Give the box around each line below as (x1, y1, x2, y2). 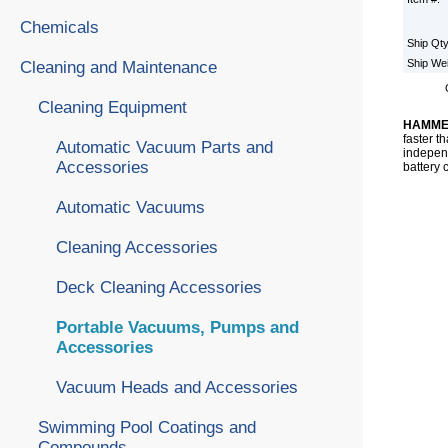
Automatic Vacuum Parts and (56, 137, 273, 157)
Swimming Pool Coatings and (38, 417, 256, 437)
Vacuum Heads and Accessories (56, 377, 298, 397)
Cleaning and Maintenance (20, 57, 217, 77)
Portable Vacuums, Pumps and (56, 317, 299, 337)
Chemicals (20, 17, 99, 37)
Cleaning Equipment (38, 97, 187, 117)
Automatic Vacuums (56, 197, 205, 217)
